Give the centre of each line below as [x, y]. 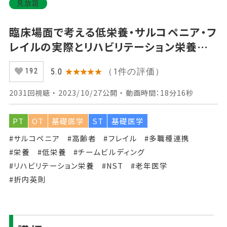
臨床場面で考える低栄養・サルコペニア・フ [112, 32]
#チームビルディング [109, 152]
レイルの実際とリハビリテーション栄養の [108, 46]
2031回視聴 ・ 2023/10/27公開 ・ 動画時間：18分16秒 [101, 93]
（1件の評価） [134, 72]
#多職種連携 [167, 138]
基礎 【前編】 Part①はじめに [80, 61]
